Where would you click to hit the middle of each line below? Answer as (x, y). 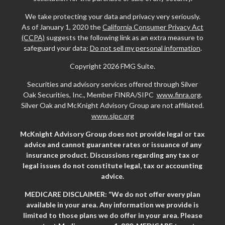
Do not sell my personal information (145, 48)
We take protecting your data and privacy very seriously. (113, 16)
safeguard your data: (57, 48)
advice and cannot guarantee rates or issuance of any (113, 144)
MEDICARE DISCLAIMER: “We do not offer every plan (113, 194)
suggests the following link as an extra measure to (124, 37)
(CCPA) (33, 37)
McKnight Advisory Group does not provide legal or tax (113, 134)
